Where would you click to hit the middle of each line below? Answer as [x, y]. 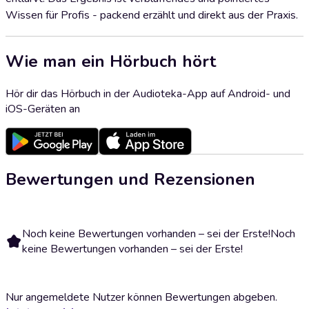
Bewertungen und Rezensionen [130, 179]
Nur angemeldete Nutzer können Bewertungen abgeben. [141, 297]
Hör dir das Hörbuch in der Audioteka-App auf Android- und [148, 93]
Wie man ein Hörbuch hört [111, 61]
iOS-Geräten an [43, 109]
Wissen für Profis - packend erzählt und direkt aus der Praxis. [152, 15]
